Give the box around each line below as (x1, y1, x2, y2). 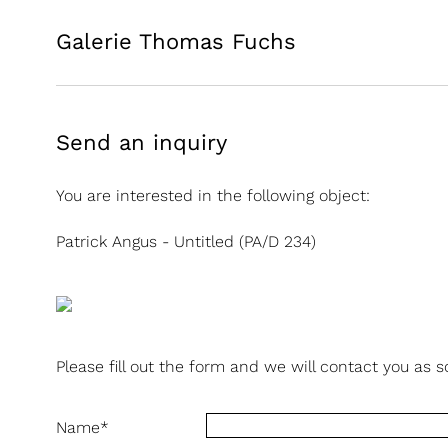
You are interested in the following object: (56, 186, 370, 205)
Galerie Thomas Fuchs (56, 29, 296, 54)
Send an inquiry (56, 130, 227, 155)
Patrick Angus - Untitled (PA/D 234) (56, 232, 316, 251)
